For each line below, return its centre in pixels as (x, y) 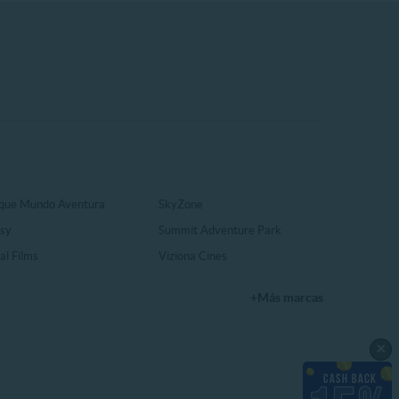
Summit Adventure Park (220, 231)
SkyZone (181, 205)
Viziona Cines (193, 256)
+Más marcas (286, 298)
